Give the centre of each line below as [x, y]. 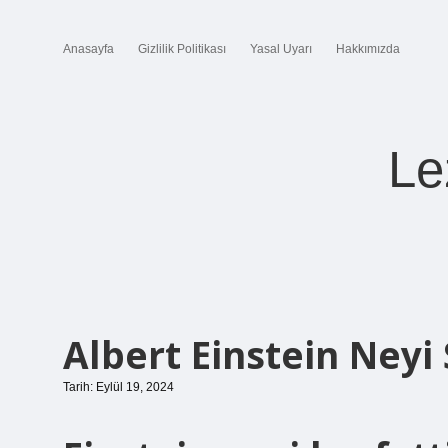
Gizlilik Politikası [182, 49]
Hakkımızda [368, 49]
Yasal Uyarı [281, 49]
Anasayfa [88, 49]
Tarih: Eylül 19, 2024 [118, 387]
